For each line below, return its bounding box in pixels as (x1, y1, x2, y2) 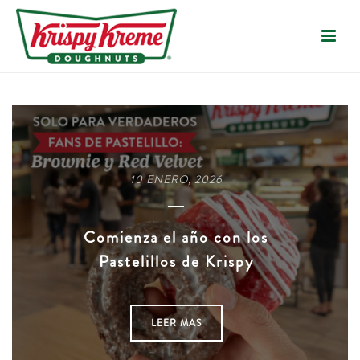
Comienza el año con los (84, 225, 268, 249)
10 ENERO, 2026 (129, 171, 223, 187)
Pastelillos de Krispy (98, 249, 254, 273)
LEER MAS (150, 315, 202, 330)
